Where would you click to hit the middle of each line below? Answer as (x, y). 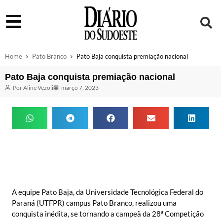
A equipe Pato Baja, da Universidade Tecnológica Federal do (108, 192)
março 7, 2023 (80, 87)
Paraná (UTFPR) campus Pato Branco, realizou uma (94, 203)
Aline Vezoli (38, 87)
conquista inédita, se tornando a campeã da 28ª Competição (108, 213)
